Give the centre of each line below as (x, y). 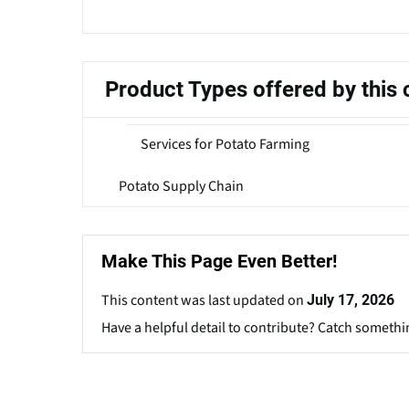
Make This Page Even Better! (219, 261)
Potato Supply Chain (181, 186)
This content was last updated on (204, 300)
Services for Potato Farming (225, 144)
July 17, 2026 (351, 299)
